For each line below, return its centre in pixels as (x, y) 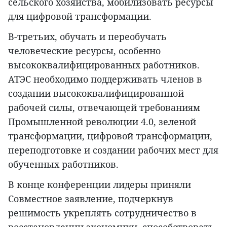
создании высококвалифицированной (96, 93)
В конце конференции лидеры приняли (100, 184)
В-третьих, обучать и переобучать (87, 36)
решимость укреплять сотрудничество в (102, 213)
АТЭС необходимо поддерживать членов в (105, 79)
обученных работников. (63, 164)
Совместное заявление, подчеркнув (91, 198)
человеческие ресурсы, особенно (84, 50)
